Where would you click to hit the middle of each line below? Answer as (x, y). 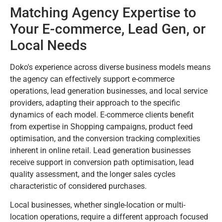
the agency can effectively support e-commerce (92, 79)
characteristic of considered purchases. (78, 186)
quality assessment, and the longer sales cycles (93, 174)
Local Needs (48, 45)
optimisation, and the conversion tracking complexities (105, 138)
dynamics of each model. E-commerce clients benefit (102, 114)
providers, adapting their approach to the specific (95, 103)
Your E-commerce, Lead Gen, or (108, 29)
